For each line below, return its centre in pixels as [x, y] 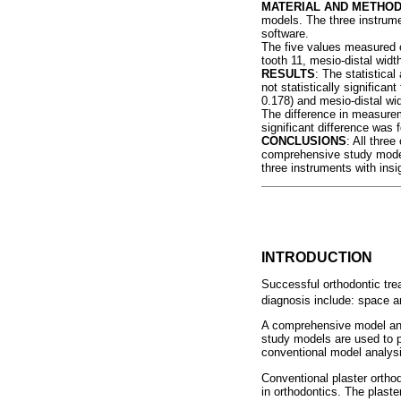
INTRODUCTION [317, 257]
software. [285, 33]
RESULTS [288, 73]
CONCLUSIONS [304, 141]
